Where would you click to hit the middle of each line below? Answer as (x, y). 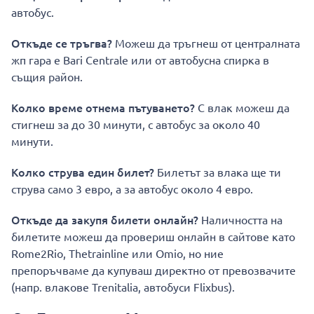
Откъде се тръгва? (62, 43)
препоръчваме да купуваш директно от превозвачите (153, 270)
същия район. (47, 77)
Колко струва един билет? (83, 172)
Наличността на (240, 220)
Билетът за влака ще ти (219, 172)
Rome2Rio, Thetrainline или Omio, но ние (117, 253)
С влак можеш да (244, 108)
